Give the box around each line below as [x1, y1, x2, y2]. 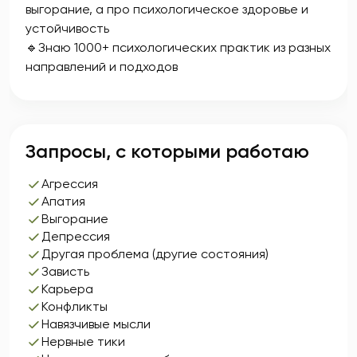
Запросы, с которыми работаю [25, 139, 309, 163]
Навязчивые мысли [41, 316, 151, 331]
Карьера [41, 281, 93, 296]
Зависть [41, 264, 89, 279]
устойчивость [25, 21, 109, 36]
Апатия [41, 194, 85, 209]
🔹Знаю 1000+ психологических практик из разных [25, 40, 331, 55]
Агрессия [41, 176, 98, 191]
